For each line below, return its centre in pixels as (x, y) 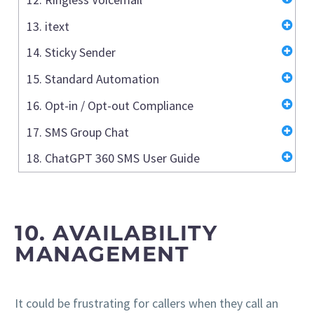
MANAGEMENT (102, 254)
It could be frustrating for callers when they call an (146, 303)
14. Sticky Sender (71, 53)
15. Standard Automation (93, 79)
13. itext (48, 26)
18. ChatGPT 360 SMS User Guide (113, 158)
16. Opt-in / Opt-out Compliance (110, 105)
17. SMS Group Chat (78, 132)
